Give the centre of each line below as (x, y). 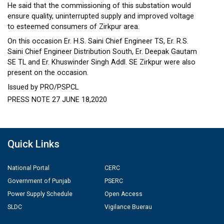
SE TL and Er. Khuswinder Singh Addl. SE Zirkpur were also (101, 62)
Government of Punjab (39, 181)
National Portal (28, 168)
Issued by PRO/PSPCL (43, 87)
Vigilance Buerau (128, 207)
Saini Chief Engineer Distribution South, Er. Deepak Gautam (102, 52)
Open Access (123, 194)
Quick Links (33, 144)
